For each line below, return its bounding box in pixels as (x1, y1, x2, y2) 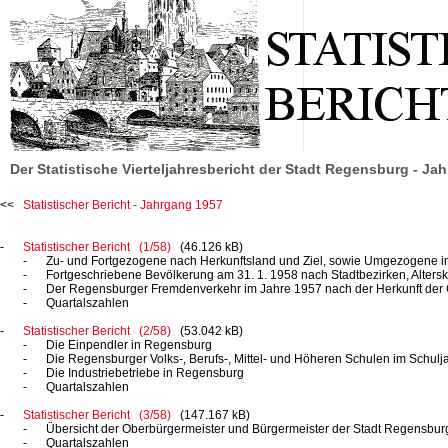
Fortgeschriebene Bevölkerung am (46, 268, 237, 282)
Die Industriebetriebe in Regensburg (46, 366, 244, 380)
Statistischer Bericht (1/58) (23, 240, 171, 254)
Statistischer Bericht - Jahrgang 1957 (23, 198, 223, 212)
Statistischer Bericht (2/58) (23, 324, 171, 338)
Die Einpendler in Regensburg (46, 338, 212, 352)
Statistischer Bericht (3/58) (23, 408, 171, 422)
